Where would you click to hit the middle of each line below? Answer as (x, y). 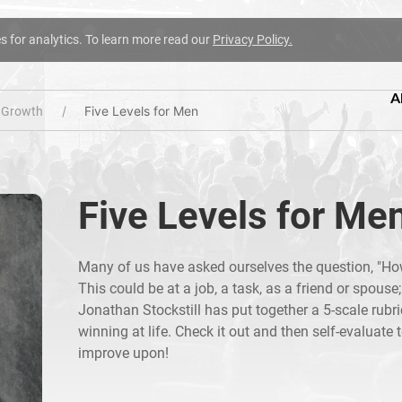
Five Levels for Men (141, 111)
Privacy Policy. (253, 39)
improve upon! (124, 353)
